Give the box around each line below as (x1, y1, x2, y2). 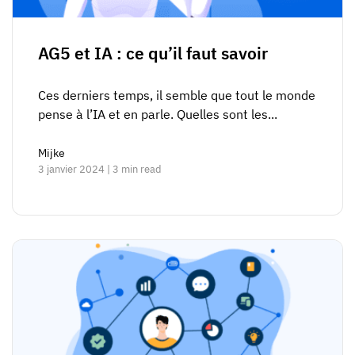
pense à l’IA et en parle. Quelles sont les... (38, 106, 277, 123)
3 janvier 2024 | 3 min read (38, 162, 162, 177)
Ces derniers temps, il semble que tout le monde (38, 87, 315, 104)
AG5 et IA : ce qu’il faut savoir (38, 42, 268, 65)
